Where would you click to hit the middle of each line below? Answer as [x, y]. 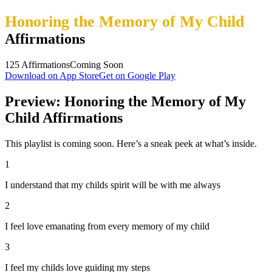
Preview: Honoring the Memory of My [125, 101]
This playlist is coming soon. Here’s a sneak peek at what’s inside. [131, 143]
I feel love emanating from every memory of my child [107, 226]
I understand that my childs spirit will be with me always [113, 185]
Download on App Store [52, 75]
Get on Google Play [137, 75]
